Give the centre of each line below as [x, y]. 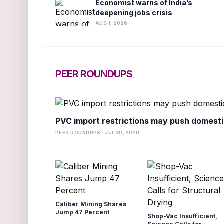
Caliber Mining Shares [91, 204]
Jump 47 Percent [82, 212]
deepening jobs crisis [134, 13]
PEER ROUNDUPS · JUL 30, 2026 [98, 133]
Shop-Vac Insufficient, [183, 216]
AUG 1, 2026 [111, 23]
